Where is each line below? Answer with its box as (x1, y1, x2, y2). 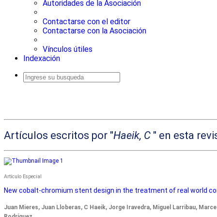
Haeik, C (113, 129, 151, 141)
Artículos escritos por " (4, 129, 113, 141)
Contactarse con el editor (43, 17, 130, 27)
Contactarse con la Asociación (43, 26, 146, 36)
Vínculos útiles (43, 45, 93, 54)
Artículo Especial (4, 173, 42, 180)
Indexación (23, 54, 60, 63)
